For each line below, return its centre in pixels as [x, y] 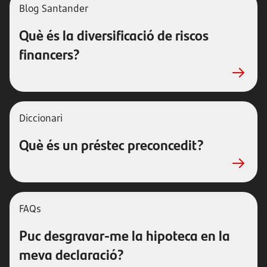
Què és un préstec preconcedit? [111, 144]
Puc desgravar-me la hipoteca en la [125, 235]
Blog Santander [54, 8]
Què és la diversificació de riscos [114, 35]
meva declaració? [72, 254]
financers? [49, 54]
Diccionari [41, 118]
